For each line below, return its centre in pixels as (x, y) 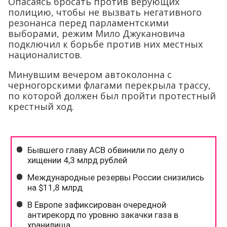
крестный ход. (41, 106)
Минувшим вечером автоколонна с (90, 74)
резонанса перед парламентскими (88, 23)
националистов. (45, 54)
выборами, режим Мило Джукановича (97, 33)
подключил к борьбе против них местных (105, 44)
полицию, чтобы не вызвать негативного (105, 12)
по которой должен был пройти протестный (112, 96)
